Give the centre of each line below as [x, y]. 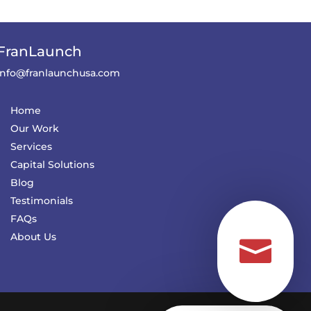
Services [31, 147]
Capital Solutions [52, 165]
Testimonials [41, 201]
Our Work [34, 129]
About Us [33, 237]
